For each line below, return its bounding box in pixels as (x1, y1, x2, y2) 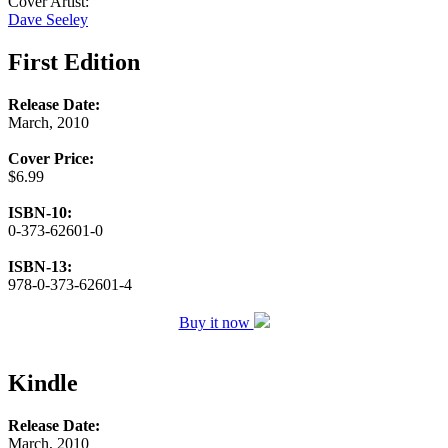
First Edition (8, 49, 140, 76)
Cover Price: (8, 150, 94, 168)
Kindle (8, 370, 78, 397)
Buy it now (178, 314, 254, 332)
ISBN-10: (8, 204, 72, 222)
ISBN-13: (8, 258, 72, 276)
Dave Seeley (8, 11, 88, 29)
